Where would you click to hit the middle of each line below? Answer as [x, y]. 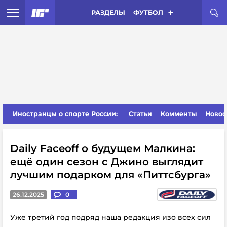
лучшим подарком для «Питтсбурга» [110, 175]
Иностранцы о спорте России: [65, 114]
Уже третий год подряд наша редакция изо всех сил [110, 217]
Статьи [141, 114]
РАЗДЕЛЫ [108, 12]
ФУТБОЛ [148, 12]
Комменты [179, 114]
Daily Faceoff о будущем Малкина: [103, 148]
